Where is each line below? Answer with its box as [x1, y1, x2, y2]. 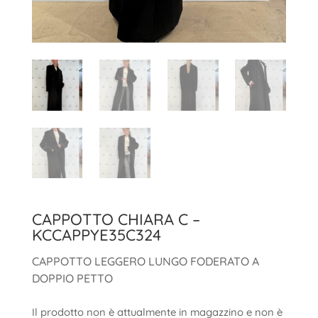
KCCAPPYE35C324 [31, 225, 161, 246]
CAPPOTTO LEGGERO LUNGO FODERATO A [31, 254, 259, 269]
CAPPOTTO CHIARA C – [31, 209, 200, 230]
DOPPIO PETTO [31, 271, 113, 286]
